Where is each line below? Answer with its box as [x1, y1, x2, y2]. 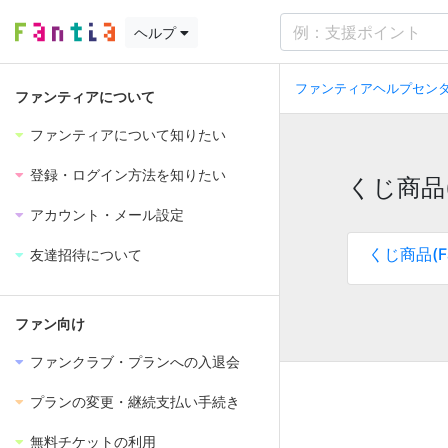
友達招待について [30, 247, 142, 263]
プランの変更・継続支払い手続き [30, 394, 240, 410]
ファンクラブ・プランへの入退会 [30, 354, 240, 370]
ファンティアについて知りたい [30, 127, 226, 143]
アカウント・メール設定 [30, 207, 184, 223]
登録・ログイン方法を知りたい [30, 167, 226, 183]
